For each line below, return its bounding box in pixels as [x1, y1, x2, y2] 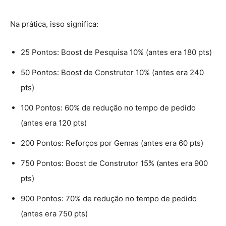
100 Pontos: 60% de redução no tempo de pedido [21, 102, 196, 112]
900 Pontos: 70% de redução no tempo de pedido [21, 193, 197, 203]
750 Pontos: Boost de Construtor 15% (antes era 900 [21, 158, 208, 168]
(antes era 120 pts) [21, 118, 87, 128]
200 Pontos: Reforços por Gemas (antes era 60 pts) [21, 138, 203, 148]
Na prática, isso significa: [10, 19, 98, 29]
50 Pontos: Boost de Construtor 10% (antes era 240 [21, 67, 204, 77]
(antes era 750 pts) [21, 208, 88, 218]
